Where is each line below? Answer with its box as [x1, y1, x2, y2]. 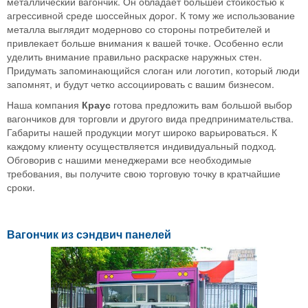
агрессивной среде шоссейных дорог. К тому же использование [7, 8, 295, 22]
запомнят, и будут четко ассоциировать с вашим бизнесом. [7, 76, 274, 91]
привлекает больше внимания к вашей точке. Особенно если [7, 35, 283, 49]
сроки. [7, 179, 35, 194]
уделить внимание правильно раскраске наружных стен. [7, 49, 262, 63]
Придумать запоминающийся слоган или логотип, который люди [7, 63, 300, 77]
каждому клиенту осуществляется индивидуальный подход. [7, 138, 276, 153]
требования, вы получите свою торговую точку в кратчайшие [7, 166, 280, 180]
